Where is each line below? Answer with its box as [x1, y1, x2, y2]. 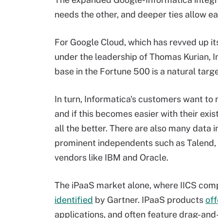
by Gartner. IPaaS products [93, 195, 205, 205]
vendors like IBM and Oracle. [54, 152, 168, 163]
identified [54, 195, 93, 205]
